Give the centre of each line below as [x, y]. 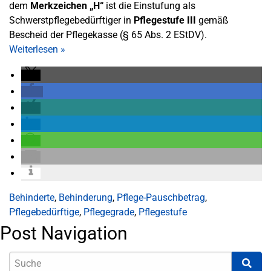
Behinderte [32, 198]
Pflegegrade [109, 212]
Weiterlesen [35, 49]
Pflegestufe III [165, 20]
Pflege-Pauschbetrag [161, 198]
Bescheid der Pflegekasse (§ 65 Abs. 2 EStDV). [108, 35]
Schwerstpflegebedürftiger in [71, 20]
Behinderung [86, 198]
